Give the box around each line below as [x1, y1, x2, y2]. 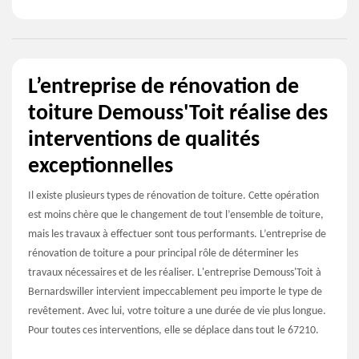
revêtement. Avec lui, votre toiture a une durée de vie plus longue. [28, 305, 326, 317]
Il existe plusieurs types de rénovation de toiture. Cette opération [28, 189, 319, 202]
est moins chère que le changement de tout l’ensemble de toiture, [28, 208, 324, 221]
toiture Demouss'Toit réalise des [28, 102, 328, 125]
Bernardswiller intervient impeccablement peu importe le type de [28, 285, 322, 298]
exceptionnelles [28, 155, 173, 178]
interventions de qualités [28, 128, 260, 151]
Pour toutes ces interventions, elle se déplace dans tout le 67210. [28, 324, 319, 337]
